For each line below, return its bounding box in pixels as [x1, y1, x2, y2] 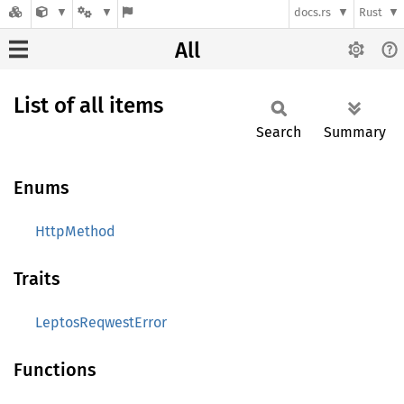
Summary [324, 124, 386, 141]
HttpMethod [35, 223, 115, 240]
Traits [14, 268, 60, 289]
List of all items [14, 93, 163, 118]
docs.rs [294, 5, 332, 20]
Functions [14, 359, 96, 381]
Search [256, 124, 301, 141]
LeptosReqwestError [35, 314, 167, 331]
